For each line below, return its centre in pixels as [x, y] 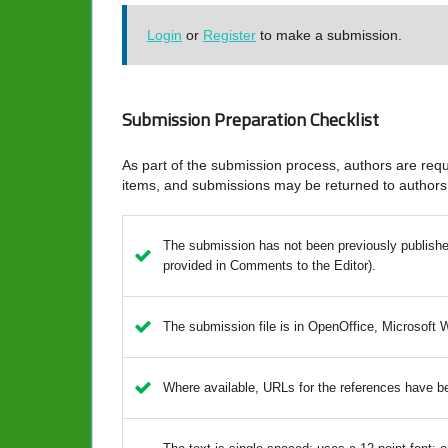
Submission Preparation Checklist [250, 119]
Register [229, 34]
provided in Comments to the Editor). [269, 266]
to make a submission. [329, 34]
